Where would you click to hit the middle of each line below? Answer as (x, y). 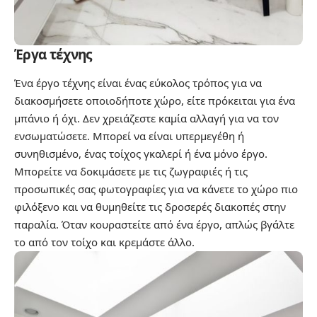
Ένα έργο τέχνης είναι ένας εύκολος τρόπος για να (138, 82)
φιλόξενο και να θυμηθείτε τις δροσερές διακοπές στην (150, 206)
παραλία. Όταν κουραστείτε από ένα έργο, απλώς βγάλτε (154, 224)
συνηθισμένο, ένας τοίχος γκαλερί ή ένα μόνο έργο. (141, 153)
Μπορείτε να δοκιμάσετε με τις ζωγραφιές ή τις (131, 171)
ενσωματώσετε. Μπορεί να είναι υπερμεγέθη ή (129, 136)
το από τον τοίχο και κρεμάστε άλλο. (104, 242)
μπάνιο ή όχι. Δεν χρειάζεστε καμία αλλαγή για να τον (146, 118)
